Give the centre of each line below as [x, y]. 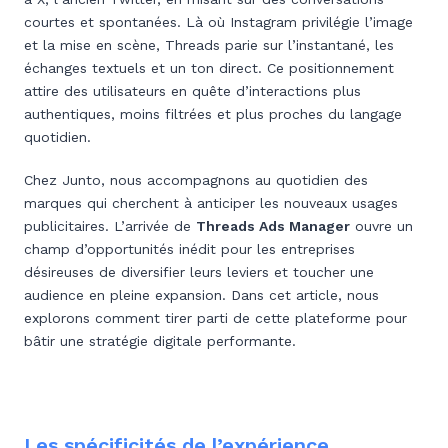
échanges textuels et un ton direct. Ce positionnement [209, 68]
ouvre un [381, 226]
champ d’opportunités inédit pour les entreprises [189, 249]
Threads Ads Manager [273, 226]
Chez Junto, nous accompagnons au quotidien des [196, 180]
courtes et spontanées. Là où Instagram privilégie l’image [218, 22]
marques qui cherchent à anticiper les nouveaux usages [211, 203]
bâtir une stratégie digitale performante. [160, 341]
